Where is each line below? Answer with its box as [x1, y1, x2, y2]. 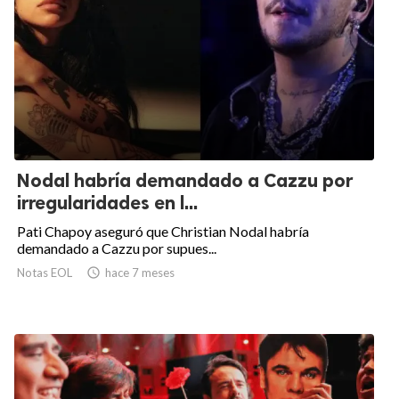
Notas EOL [17, 265, 72, 281]
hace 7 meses [105, 265, 175, 281]
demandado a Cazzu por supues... [17, 240, 216, 257]
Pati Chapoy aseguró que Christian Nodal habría [17, 223, 309, 240]
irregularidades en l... [17, 191, 198, 215]
